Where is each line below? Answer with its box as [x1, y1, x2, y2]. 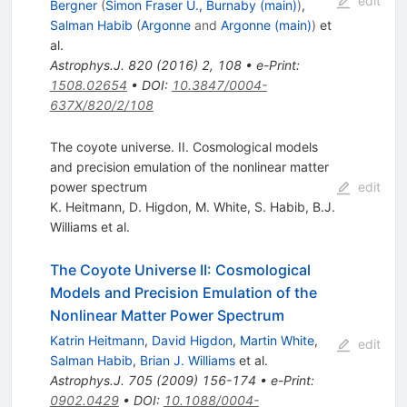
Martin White [239, 332, 314, 348]
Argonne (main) [220, 16, 312, 33]
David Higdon [151, 332, 233, 348]
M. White [194, 198, 247, 214]
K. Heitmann [49, 198, 122, 214]
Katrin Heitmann [49, 332, 144, 348]
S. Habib [253, 198, 305, 214]
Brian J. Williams [139, 352, 235, 368]
